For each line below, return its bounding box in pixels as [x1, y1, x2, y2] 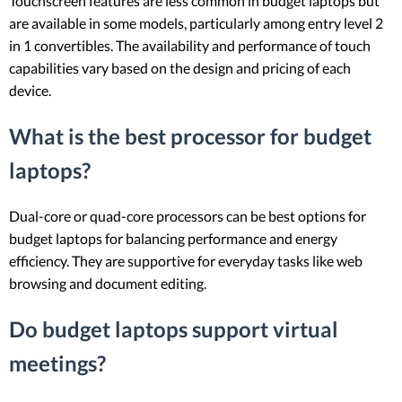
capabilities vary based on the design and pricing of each [9, 58, 351, 76]
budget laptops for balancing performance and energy [9, 230, 337, 248]
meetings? [9, 350, 106, 377]
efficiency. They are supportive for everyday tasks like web [9, 252, 363, 270]
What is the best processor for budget [9, 122, 371, 149]
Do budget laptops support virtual [9, 316, 338, 343]
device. [9, 81, 51, 99]
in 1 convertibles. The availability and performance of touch [9, 36, 371, 54]
